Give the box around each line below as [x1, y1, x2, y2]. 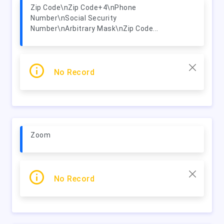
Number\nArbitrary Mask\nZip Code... [30, 24, 158, 32]
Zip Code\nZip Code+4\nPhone [30, 3, 136, 11]
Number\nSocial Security [30, 14, 117, 22]
